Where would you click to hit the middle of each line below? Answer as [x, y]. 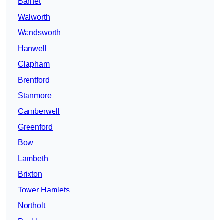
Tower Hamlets [44, 190]
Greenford [35, 127]
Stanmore [35, 96]
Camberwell [39, 111]
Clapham [34, 64]
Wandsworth [39, 33]
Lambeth [33, 159]
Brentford [34, 80]
